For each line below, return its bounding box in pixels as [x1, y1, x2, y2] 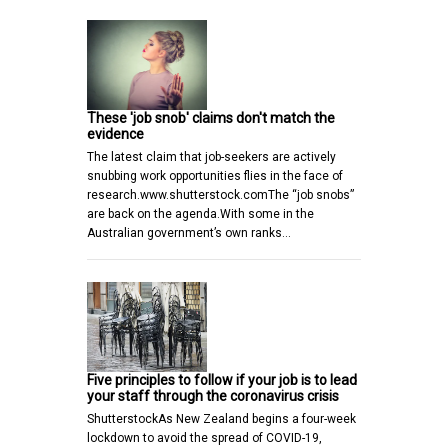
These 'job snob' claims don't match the [87, 110, 335, 127]
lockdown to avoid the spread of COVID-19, [87, 431, 322, 446]
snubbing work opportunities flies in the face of [87, 169, 343, 184]
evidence [87, 126, 144, 143]
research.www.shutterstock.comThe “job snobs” [87, 188, 354, 203]
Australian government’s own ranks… [87, 226, 291, 241]
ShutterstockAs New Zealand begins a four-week [87, 412, 356, 427]
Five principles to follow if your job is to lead [87, 372, 357, 389]
